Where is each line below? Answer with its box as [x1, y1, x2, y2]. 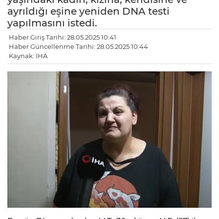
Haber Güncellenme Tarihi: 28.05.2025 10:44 [9, 43, 148, 51]
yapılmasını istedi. [7, 17, 97, 29]
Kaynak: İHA [9, 52, 47, 60]
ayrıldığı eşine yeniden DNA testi [7, 5, 170, 18]
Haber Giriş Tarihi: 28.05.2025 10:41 [9, 33, 116, 42]
